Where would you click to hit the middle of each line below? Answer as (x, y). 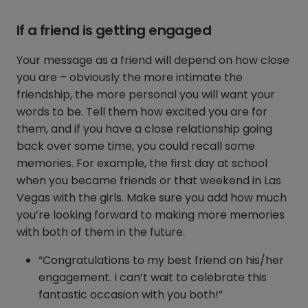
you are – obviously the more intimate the (130, 78)
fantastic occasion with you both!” (131, 295)
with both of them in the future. (102, 232)
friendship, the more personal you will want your (146, 95)
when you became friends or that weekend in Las (149, 181)
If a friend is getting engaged (114, 31)
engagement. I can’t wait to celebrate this (153, 278)
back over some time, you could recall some (136, 146)
